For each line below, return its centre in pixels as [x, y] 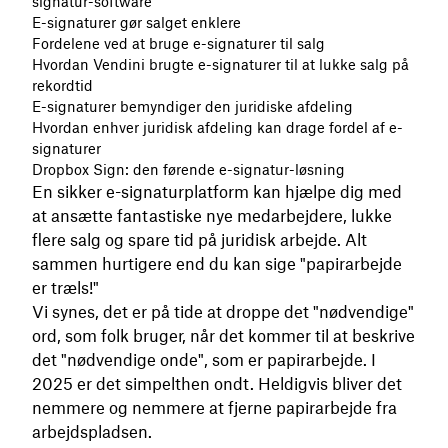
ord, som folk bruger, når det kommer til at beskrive [223, 336]
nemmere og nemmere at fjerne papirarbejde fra [214, 408]
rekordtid [62, 85]
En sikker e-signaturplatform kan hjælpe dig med [217, 192]
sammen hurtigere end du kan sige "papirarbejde [217, 264]
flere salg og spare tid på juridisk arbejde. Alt [199, 240]
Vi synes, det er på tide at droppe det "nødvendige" [223, 312]
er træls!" [65, 288]
